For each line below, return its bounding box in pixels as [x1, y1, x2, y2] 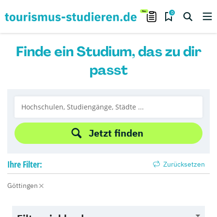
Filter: [23, 158, 42, 170]
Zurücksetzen [162, 160, 205, 169]
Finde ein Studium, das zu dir [15, 43, 201, 61]
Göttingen [7, 181, 39, 190]
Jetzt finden [88, 126, 143, 139]
